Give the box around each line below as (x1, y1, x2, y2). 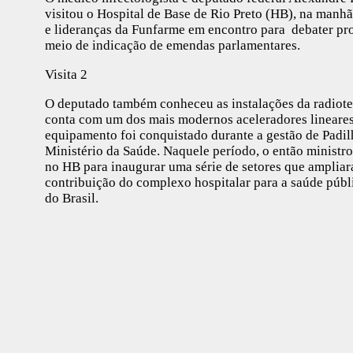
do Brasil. (45, 190, 98, 206)
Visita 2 (45, 66, 87, 82)
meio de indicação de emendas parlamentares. (45, 37, 300, 53)
